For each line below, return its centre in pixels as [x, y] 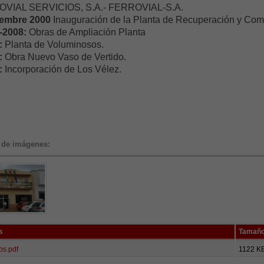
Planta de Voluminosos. [53, 44]
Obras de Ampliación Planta [86, 32]
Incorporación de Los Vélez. [62, 69]
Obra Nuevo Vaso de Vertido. [64, 57]
